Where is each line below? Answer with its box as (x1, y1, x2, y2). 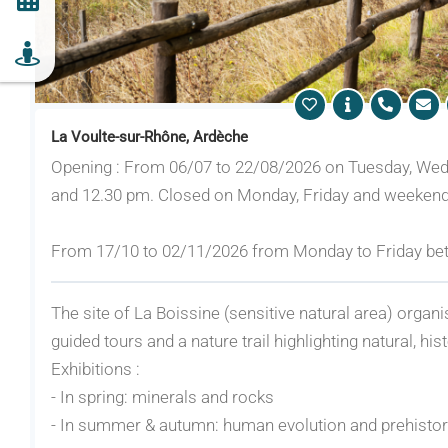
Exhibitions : (51, 358, 140, 379)
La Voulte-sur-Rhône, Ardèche (51, 127, 248, 146)
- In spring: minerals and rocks (51, 386, 274, 407)
